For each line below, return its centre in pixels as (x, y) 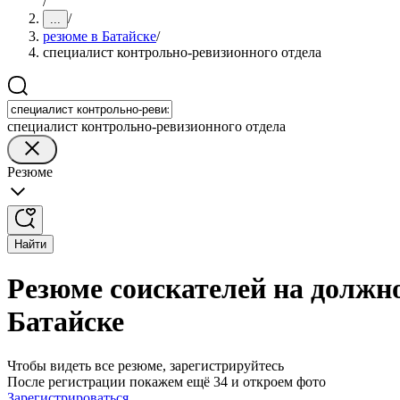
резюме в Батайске (100, 36)
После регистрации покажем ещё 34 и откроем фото (167, 381)
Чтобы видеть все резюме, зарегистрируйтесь (146, 365)
